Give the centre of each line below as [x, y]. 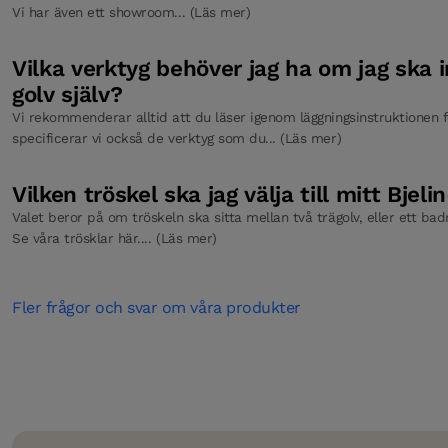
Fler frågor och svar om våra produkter [156, 307]
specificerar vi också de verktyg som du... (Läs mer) [177, 137]
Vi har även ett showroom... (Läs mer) [131, 11]
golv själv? [67, 93]
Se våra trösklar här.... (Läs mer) [114, 237]
